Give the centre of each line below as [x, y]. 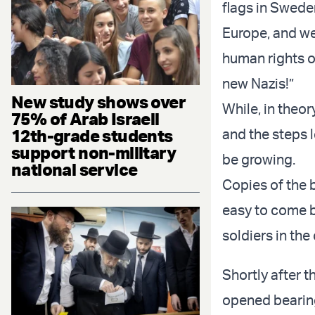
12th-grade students [92, 135]
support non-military [94, 152]
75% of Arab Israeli [85, 118]
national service [75, 169]
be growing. [259, 160]
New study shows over [98, 102]
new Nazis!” [258, 84]
